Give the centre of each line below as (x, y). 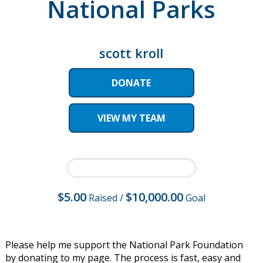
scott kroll (131, 53)
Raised (103, 198)
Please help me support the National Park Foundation (124, 245)
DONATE (131, 82)
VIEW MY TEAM (131, 118)
